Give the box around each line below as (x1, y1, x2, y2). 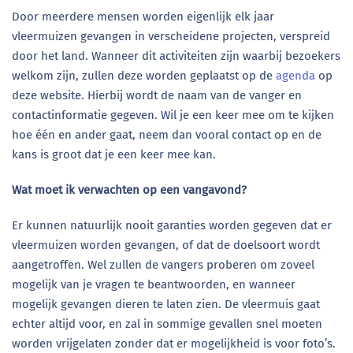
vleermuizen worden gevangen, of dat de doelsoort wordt (12, 238, 320, 252)
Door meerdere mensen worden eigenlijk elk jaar (12, 9, 274, 24)
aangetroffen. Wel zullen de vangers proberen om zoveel (12, 258, 314, 272)
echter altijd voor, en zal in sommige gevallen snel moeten (12, 317, 322, 331)
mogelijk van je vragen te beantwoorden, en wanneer (12, 277, 295, 292)
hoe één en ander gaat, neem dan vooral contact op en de (12, 128, 321, 142)
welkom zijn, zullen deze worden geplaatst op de (12, 69, 276, 83)
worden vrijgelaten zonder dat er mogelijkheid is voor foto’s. (12, 336, 336, 351)
